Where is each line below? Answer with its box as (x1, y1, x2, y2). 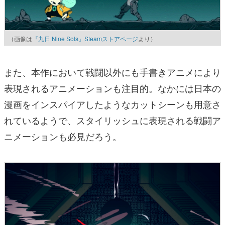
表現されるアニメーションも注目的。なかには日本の (4, 81, 221, 94)
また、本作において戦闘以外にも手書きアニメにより (4, 65, 221, 78)
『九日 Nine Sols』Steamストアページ (32, 34, 138, 43)
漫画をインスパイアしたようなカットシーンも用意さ (4, 97, 221, 110)
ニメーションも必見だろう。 (4, 129, 122, 143)
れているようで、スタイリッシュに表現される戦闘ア (4, 113, 221, 127)
